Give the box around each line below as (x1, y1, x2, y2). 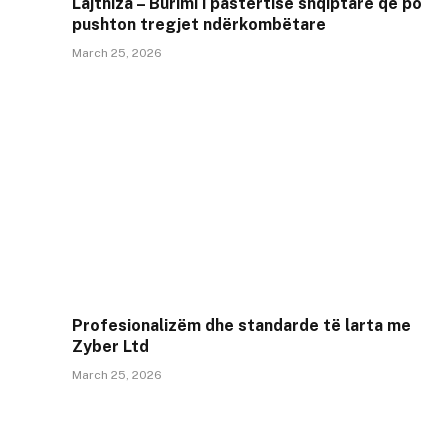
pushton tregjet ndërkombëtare (72, 14, 326, 34)
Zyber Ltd (72, 337, 149, 357)
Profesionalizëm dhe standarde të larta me (72, 316, 411, 336)
